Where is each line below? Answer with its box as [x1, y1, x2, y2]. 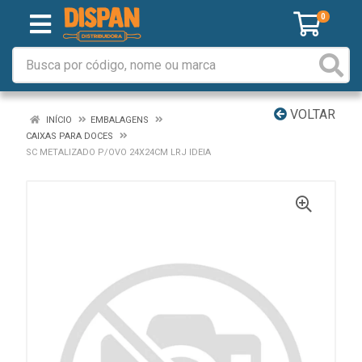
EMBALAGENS [90, 115, 149, 125]
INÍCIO [44, 115, 72, 125]
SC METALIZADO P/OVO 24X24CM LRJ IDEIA [26, 147, 211, 158]
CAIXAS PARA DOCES [26, 131, 113, 141]
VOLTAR [287, 107, 335, 122]
